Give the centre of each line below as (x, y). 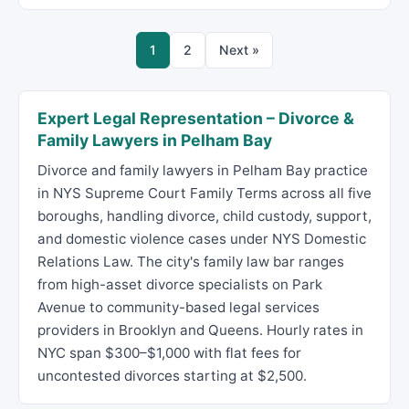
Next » (239, 50)
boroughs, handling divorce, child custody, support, (204, 216)
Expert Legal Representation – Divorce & (196, 118)
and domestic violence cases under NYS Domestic (202, 239)
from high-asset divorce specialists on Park (180, 284)
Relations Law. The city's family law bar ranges (191, 262)
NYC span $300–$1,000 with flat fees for (169, 353)
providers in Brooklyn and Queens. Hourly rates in (200, 330)
